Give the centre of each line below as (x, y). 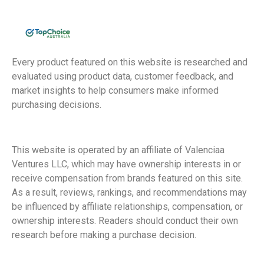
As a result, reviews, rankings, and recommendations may (129, 192)
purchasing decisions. (57, 104)
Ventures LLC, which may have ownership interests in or (126, 164)
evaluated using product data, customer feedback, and (123, 76)
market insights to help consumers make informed (115, 90)
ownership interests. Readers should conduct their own (125, 220)
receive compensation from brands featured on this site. (127, 178)
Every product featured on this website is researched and (130, 62)
